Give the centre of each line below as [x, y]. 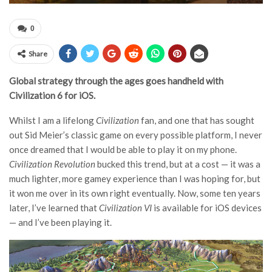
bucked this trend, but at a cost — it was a [178, 164]
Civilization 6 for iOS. [52, 95]
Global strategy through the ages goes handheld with [116, 81]
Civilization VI [125, 208]
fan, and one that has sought [197, 120]
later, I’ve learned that [54, 208]
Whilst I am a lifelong [53, 120]
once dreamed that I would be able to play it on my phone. [123, 149]
